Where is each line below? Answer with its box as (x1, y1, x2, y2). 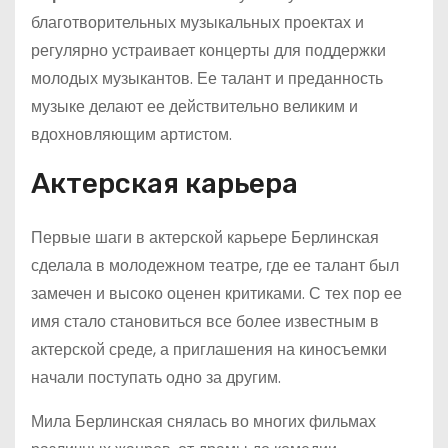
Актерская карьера (31, 167, 298, 200)
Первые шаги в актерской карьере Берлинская (31, 226, 379, 249)
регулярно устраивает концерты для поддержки (31, 39, 386, 62)
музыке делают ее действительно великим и (31, 95, 358, 118)
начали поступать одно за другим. (31, 366, 281, 389)
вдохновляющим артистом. (31, 123, 232, 146)
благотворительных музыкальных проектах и (31, 11, 364, 34)
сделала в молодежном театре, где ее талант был (31, 254, 399, 277)
